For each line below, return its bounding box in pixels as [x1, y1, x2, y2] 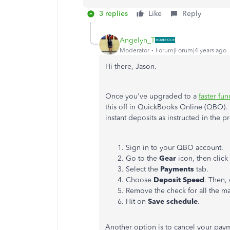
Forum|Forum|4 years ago [156, 46, 226, 54]
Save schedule [146, 197, 198, 206]
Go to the [126, 154, 159, 163]
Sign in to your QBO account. [126, 143, 223, 152]
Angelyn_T [120, 35, 155, 45]
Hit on [126, 197, 146, 206]
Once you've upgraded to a [105, 92, 199, 101]
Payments [160, 165, 196, 174]
